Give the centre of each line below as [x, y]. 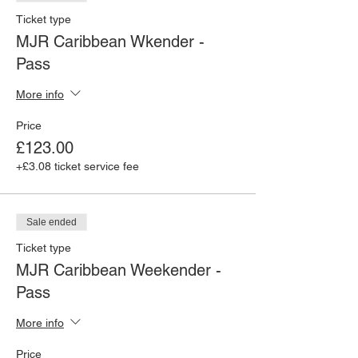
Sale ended [52, 222]
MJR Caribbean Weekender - [119, 270]
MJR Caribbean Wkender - [110, 42]
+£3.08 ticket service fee [78, 166]
